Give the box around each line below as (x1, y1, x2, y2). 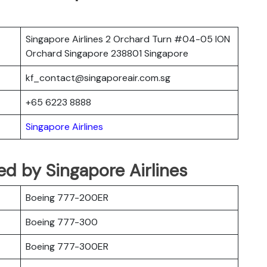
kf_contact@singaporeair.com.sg (26, 71, 170, 84)
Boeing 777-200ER (26, 191, 108, 204)
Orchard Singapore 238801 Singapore (26, 46, 188, 60)
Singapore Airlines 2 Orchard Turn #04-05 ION (26, 32, 230, 45)
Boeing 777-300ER (26, 240, 108, 253)
